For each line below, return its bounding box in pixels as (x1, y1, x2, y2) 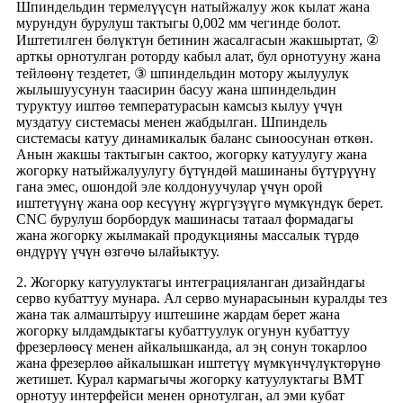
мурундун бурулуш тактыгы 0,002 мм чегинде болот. (16, 15, 341, 31)
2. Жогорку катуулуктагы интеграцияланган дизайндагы (16, 274, 365, 291)
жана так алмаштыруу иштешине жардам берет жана (16, 307, 340, 323)
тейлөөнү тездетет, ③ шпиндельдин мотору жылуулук (16, 66, 349, 82)
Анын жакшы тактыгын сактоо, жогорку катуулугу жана (16, 147, 367, 163)
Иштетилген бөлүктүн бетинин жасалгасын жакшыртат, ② (16, 32, 379, 49)
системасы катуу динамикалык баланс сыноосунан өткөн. (16, 130, 373, 147)
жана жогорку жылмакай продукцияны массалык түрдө (16, 228, 359, 244)
